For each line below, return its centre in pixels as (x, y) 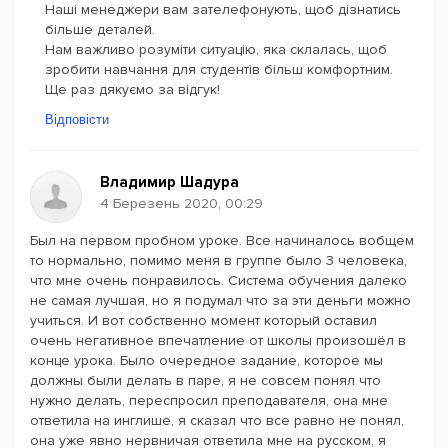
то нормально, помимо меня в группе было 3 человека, (218, 260)
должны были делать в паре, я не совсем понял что (205, 380)
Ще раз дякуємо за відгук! (132, 89)
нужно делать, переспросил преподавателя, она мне (209, 400)
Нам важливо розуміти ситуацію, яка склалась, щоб (216, 49)
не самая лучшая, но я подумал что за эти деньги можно (220, 300)
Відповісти (77, 119)
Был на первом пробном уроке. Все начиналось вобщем (222, 240)
